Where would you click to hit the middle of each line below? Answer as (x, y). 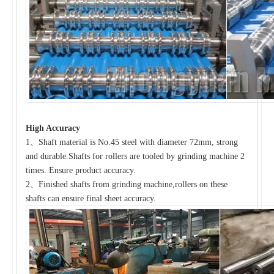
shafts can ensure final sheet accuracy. (91, 198)
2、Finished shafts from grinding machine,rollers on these (127, 184)
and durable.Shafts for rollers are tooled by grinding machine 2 (135, 156)
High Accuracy (53, 128)
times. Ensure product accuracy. (81, 170)
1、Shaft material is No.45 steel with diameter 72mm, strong (132, 142)
